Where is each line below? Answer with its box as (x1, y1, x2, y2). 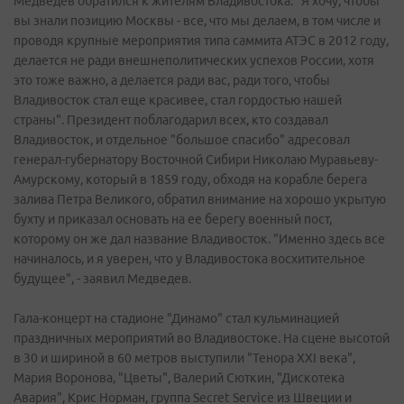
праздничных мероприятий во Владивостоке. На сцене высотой (14, 331, 390, 345)
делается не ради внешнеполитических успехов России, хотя (14, 53, 374, 68)
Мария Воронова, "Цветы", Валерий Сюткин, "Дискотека (14, 371, 344, 385)
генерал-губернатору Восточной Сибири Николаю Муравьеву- (14, 152, 378, 167)
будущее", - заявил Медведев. (14, 271, 191, 286)
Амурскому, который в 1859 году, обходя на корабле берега (14, 172, 367, 187)
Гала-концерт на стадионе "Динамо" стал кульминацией (14, 311, 339, 326)
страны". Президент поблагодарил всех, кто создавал (14, 113, 328, 127)
